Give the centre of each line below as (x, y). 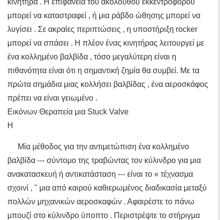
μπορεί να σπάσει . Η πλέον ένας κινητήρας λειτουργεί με (106, 43)
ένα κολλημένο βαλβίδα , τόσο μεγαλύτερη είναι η (92, 57)
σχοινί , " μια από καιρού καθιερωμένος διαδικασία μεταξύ (107, 188)
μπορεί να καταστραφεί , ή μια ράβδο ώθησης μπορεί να (104, 15)
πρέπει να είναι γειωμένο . (52, 98)
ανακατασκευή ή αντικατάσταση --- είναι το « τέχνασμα (100, 174)
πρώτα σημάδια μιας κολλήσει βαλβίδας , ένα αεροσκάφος (108, 84)
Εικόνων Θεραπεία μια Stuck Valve (68, 112)
